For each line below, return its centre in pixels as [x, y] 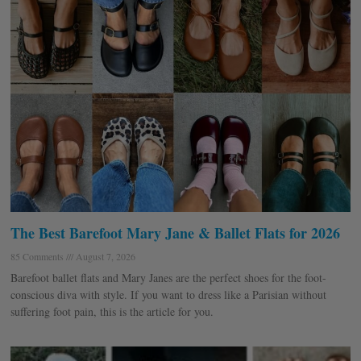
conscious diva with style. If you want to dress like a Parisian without [168, 295]
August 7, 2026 [104, 257]
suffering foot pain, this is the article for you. [112, 312]
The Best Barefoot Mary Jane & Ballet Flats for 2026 [175, 233]
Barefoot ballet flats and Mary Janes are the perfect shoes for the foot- [168, 278]
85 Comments [38, 257]
